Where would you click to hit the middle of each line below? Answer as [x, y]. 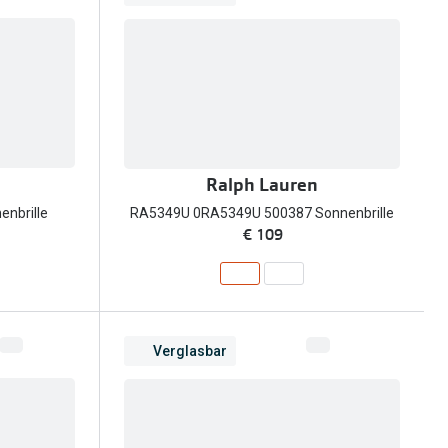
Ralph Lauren [262, 185]
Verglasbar [190, 350]
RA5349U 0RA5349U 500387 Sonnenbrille [262, 213]
